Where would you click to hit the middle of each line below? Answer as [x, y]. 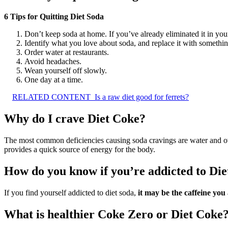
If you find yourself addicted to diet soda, [71, 192]
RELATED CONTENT [51, 97]
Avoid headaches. [53, 62]
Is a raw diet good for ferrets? [142, 97]
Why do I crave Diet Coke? [75, 118]
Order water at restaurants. [67, 52]
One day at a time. [54, 80]
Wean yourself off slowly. [66, 71]
